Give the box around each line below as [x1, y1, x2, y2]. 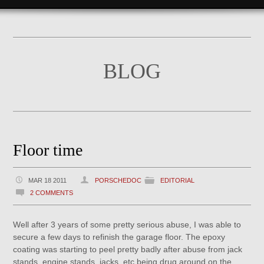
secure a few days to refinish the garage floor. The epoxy [13, 232, 226, 242]
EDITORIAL [160, 177, 195, 184]
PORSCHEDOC [95, 177, 142, 184]
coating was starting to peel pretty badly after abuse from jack [13, 245, 243, 254]
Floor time [13, 141, 83, 159]
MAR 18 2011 [28, 177, 67, 184]
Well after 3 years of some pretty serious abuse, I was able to [13, 220, 242, 229]
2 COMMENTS [30, 189, 74, 196]
